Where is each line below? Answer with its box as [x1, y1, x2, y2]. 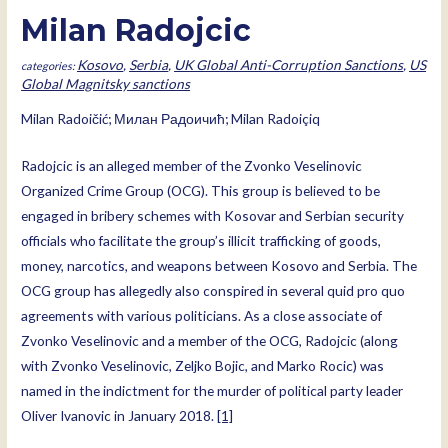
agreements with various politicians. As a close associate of [21, 307, 383, 325]
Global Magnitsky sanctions [21, 74, 191, 92]
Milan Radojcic [21, 11, 252, 49]
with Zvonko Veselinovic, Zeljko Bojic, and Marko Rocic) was [21, 357, 385, 375]
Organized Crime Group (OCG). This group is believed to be [21, 182, 381, 200]
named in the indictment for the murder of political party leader [21, 382, 404, 400]
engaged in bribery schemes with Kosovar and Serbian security [21, 207, 405, 225]
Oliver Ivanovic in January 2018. [21, 407, 218, 425]
